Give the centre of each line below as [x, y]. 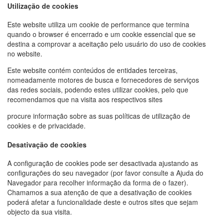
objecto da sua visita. [40, 212]
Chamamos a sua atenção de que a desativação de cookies [100, 192]
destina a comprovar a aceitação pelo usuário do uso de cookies [107, 44]
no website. [25, 54]
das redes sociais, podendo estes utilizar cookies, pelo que [98, 90]
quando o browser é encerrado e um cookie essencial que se [101, 34]
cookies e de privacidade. [46, 126]
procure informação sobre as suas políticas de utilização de [99, 116]
